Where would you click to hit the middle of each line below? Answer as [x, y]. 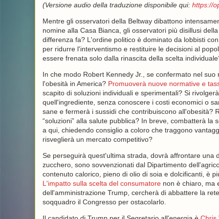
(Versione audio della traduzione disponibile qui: [117, 5]
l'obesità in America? [75, 84]
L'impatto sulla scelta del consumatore [101, 183]
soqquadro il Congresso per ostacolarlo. [104, 202]
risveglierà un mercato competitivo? [97, 139]
